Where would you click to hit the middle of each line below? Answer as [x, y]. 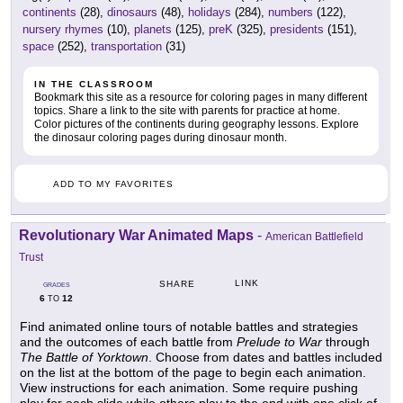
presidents [297, 30]
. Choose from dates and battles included [265, 358]
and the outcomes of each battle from [128, 342]
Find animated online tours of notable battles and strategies [189, 327]
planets [153, 30]
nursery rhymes [63, 30]
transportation [126, 47]
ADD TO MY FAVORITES [113, 184]
